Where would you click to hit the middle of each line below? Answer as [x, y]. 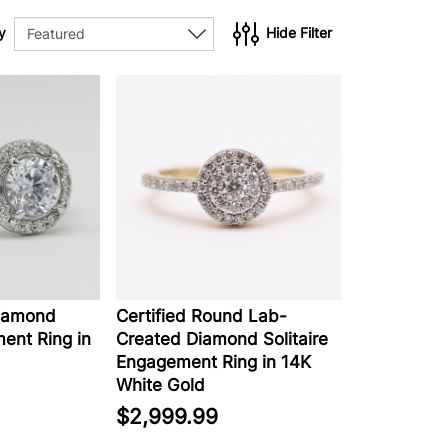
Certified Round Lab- [201, 316]
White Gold [160, 385]
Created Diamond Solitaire [222, 339]
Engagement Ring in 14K [213, 362]
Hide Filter [298, 32]
